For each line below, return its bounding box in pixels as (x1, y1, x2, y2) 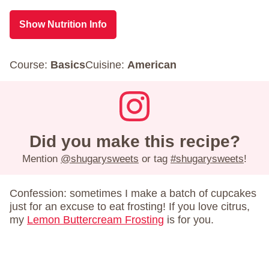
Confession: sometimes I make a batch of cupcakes (10, 187, 256, 200)
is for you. (164, 214, 214, 226)
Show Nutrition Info (19, 19, 107, 29)
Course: (10, 58, 50, 71)
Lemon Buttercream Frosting (27, 214, 164, 226)
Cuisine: (85, 58, 127, 71)
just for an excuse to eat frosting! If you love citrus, (10, 201, 250, 213)
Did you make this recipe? (29, 132, 240, 151)
